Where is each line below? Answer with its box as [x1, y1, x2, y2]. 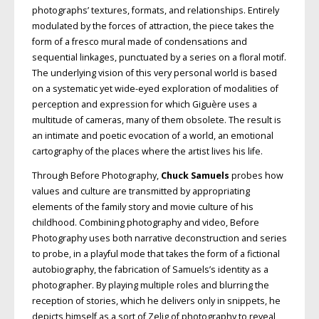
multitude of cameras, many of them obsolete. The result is [31, 113, 281, 126]
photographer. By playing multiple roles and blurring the [31, 279, 269, 292]
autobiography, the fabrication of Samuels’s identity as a [31, 263, 268, 276]
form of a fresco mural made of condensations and [31, 35, 247, 48]
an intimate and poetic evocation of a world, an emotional [31, 129, 273, 142]
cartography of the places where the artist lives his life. [31, 145, 263, 157]
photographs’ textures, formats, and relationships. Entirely [31, 4, 279, 16]
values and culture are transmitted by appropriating [31, 185, 250, 198]
